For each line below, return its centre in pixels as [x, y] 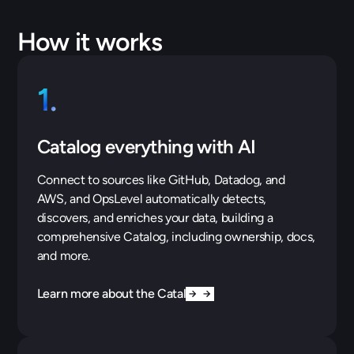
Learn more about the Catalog [118, 293]
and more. [63, 255]
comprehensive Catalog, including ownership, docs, [176, 236]
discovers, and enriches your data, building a [155, 217]
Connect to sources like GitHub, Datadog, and [161, 179]
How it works [90, 41]
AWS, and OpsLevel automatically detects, [151, 198]
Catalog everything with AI [146, 146]
